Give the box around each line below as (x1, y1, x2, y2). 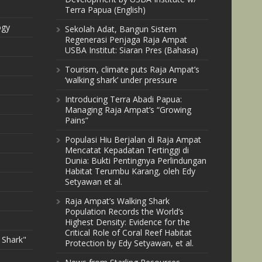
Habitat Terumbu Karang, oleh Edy (65, 166, 195, 177)
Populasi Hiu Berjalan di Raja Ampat (65, 134, 201, 145)
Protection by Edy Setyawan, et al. (65, 237, 194, 249)
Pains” (65, 115, 88, 126)
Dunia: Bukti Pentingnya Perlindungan (65, 155, 206, 166)
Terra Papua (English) (65, 4, 146, 15)
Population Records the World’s (65, 206, 184, 217)
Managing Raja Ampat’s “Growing (65, 104, 191, 115)
